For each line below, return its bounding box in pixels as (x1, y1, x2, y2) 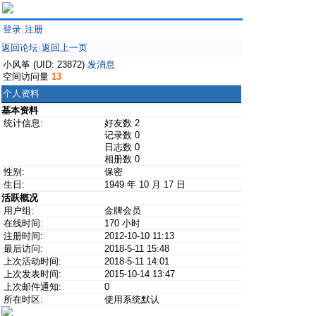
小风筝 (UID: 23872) (3, 59, 87, 70)
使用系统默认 (104, 294, 159, 305)
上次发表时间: (4, 269, 61, 279)
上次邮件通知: (4, 281, 61, 292)
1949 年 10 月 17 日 (104, 179, 186, 190)
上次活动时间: (4, 256, 61, 267)
